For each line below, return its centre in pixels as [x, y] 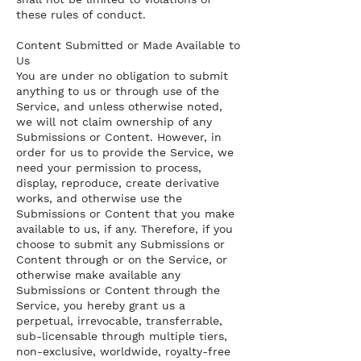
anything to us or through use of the [118, 91]
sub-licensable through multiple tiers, [122, 336]
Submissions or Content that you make [125, 214]
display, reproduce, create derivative [118, 183]
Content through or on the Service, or [122, 259]
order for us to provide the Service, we [125, 152]
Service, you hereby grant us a [101, 305]
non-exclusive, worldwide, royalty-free [123, 351]
